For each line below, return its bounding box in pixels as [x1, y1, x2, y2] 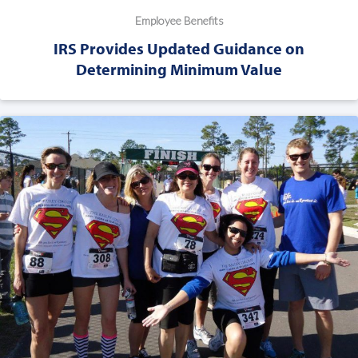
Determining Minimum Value [76, 59, 282, 79]
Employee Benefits [134, 14, 224, 27]
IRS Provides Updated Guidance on [54, 38, 304, 58]
